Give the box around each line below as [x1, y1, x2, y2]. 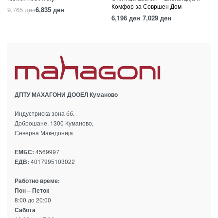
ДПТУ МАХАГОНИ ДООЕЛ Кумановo [15, 90, 118, 99]
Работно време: [15, 176, 60, 185]
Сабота [15, 205, 36, 214]
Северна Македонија [15, 128, 73, 137]
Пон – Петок [15, 185, 49, 195]
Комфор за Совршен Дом [111, 1, 182, 10]
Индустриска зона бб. [15, 109, 74, 117]
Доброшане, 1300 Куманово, [15, 119, 93, 127]
